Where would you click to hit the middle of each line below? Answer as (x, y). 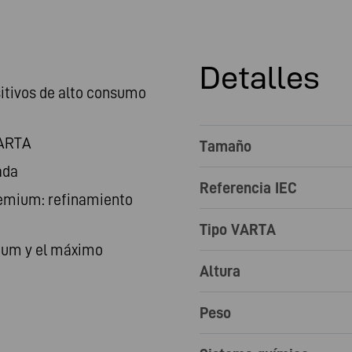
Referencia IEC (248, 188)
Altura (220, 271)
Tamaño (225, 146)
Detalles (260, 77)
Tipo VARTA (238, 229)
